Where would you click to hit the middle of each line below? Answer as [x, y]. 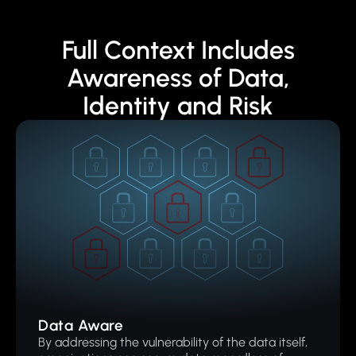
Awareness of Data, [178, 78]
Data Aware [81, 325]
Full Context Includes [178, 50]
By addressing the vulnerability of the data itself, [173, 342]
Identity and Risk [178, 106]
